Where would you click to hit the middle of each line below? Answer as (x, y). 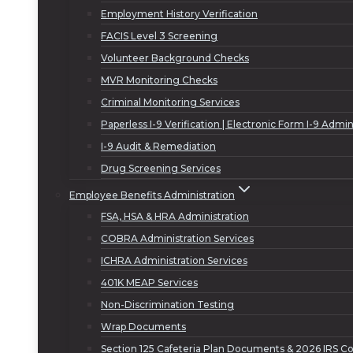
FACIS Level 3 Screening (159, 36)
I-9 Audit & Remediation (158, 146)
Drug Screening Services (161, 168)
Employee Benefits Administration (152, 195)
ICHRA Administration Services (174, 260)
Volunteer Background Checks (175, 58)
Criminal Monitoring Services (170, 102)
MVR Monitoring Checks (159, 80)
